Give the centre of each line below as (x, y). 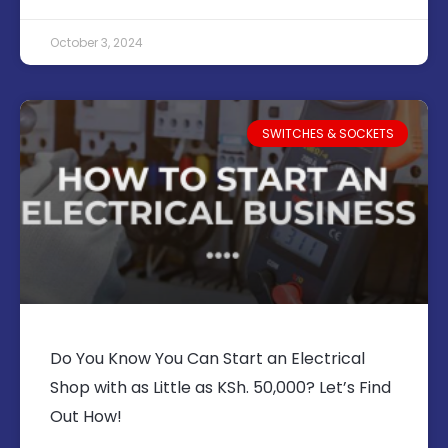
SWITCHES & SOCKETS (327, 133)
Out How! (86, 417)
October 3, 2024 (96, 43)
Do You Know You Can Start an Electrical (207, 359)
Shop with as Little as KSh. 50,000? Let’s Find (220, 388)
